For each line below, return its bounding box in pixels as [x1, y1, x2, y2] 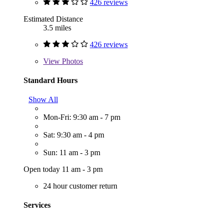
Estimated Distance [24, 14, 83, 23]
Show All [28, 95, 58, 104]
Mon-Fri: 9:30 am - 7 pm [43, 113, 120, 122]
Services [24, 201, 51, 210]
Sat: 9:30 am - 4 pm [43, 131, 104, 139]
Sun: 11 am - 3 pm [43, 148, 100, 157]
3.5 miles [43, 23, 71, 32]
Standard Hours [24, 76, 78, 84]
